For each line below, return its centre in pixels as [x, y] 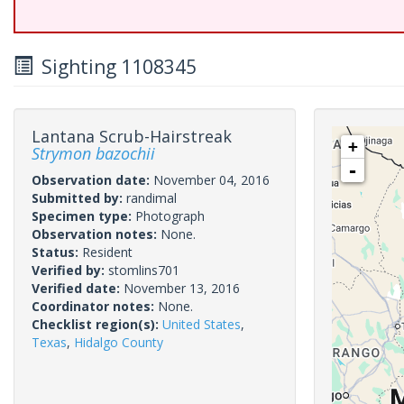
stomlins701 [144, 270]
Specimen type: [83, 216]
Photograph [170, 216]
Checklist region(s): [97, 324]
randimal [151, 198]
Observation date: [92, 180]
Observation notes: [96, 234]
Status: [57, 252]
